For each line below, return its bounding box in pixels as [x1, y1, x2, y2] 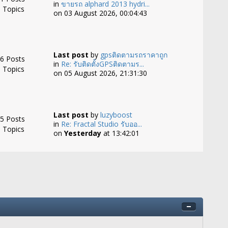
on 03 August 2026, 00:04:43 [53, 8, 147, 18]
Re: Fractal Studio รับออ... [61, 119, 142, 129]
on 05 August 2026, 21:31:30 [53, 68, 147, 78]
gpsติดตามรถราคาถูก [100, 50, 167, 60]
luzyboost [100, 110, 132, 120]
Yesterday [64, 128, 101, 138]
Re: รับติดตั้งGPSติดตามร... [61, 59, 144, 69]
